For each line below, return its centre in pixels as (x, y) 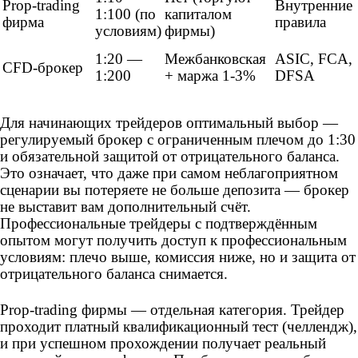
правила (300, 22)
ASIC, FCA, (314, 59)
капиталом (198, 14)
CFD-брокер (43, 68)
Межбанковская (215, 59)
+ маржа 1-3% (210, 76)
